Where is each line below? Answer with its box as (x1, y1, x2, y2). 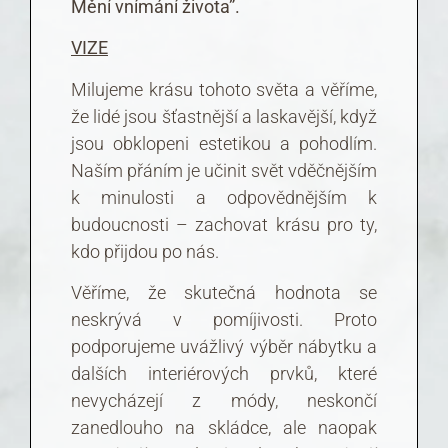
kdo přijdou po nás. (71, 240, 219, 262)
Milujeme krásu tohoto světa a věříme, (71, 78, 377, 100)
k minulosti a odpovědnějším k (71, 186, 377, 208)
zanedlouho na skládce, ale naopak (71, 417, 377, 439)
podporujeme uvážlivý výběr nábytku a (71, 336, 377, 358)
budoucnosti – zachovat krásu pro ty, (71, 213, 377, 235)
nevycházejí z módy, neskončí (71, 390, 377, 412)
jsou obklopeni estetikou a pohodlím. (71, 132, 377, 154)
